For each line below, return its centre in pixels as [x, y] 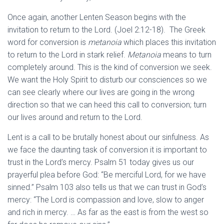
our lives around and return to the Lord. [75, 117]
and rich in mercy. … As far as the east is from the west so [108, 212]
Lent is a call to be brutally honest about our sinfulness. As [108, 137]
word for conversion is [48, 42]
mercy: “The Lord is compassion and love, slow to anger [106, 200]
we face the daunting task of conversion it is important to [107, 150]
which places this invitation [169, 42]
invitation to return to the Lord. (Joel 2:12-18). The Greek [106, 30]
